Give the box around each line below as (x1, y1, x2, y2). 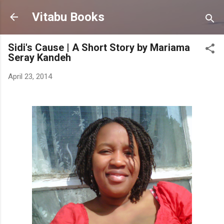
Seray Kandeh (8, 51, 71, 63)
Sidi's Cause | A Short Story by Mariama (8, 41, 190, 53)
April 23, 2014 (8, 72, 52, 81)
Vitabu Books (32, 10, 104, 24)
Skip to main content (78, 8, 146, 17)
